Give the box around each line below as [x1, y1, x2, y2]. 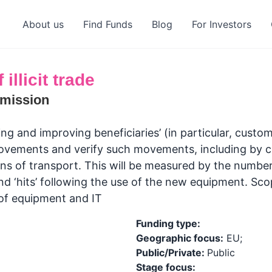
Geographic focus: [136, 232, 223, 244]
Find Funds [83, 18, 132, 30]
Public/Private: [136, 246, 207, 259]
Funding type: [136, 217, 200, 229]
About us [22, 18, 64, 30]
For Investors [191, 18, 251, 30]
